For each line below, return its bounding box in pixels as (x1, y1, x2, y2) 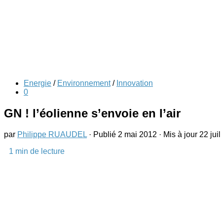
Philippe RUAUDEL (17, 130, 87, 139)
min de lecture (13, 147, 65, 155)
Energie (24, 79, 51, 87)
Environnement (57, 79, 110, 87)
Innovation (116, 79, 153, 87)
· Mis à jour (157, 130, 199, 139)
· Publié (89, 130, 118, 139)
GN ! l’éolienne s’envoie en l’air (4, 106, 181, 120)
